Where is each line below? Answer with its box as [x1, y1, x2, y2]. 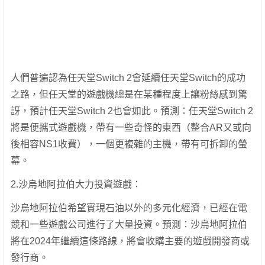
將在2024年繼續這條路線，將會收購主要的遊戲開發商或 [11, 236, 250, 247]
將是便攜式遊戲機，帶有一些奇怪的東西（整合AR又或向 [11, 122, 251, 133]
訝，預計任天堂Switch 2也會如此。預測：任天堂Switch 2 [11, 106, 253, 117]
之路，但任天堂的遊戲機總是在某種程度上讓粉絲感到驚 [11, 89, 247, 100]
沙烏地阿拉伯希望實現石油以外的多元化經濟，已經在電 [11, 203, 247, 214]
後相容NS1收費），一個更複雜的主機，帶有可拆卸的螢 [11, 139, 247, 150]
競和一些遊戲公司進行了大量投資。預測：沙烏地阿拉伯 [11, 219, 247, 230]
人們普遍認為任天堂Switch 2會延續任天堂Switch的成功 [11, 73, 245, 83]
